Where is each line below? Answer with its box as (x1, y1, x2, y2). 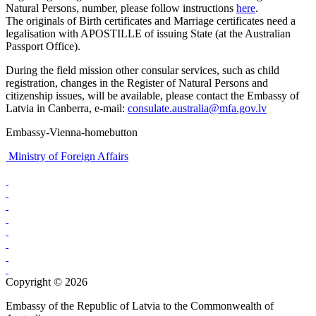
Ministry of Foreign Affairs (8, 150, 128, 162)
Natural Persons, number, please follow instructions (6, 1, 236, 14)
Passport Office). (6, 39, 80, 52)
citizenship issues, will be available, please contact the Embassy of (6, 89, 299, 102)
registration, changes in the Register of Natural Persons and (6, 76, 268, 89)
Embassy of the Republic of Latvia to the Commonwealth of (6, 299, 274, 312)
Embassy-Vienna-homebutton (6, 126, 138, 138)
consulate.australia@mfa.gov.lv (128, 102, 267, 114)
